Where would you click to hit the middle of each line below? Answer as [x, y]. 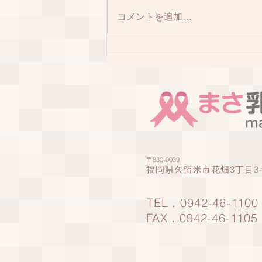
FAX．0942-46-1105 [202, 218]
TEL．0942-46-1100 [203, 203]
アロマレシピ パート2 [177, 35]
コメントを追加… [154, 17]
